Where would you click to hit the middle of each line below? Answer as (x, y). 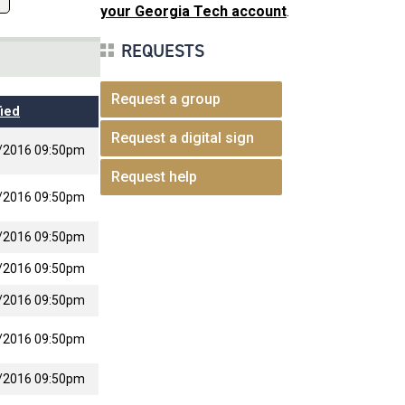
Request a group (165, 99)
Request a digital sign (182, 137)
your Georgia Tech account (193, 11)
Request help (154, 176)
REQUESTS (162, 50)
